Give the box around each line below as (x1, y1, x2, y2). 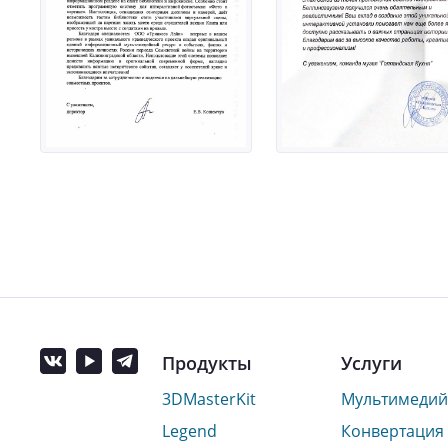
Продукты (162, 351, 253, 375)
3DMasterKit (162, 388, 257, 410)
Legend (162, 420, 218, 442)
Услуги (341, 351, 403, 375)
